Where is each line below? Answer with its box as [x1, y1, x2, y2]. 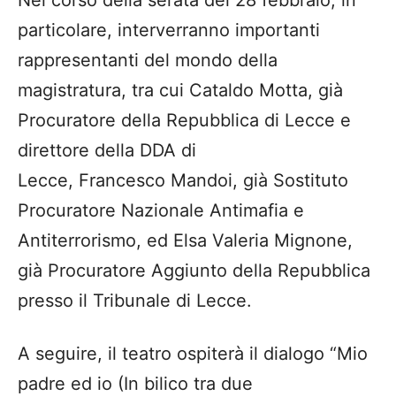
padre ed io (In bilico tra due [18, 372, 253, 394]
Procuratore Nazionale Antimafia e [18, 199, 304, 221]
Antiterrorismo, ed [18, 229, 173, 251]
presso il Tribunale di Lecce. [18, 289, 252, 311]
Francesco [79, 169, 171, 191]
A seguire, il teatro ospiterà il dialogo [18, 342, 330, 364]
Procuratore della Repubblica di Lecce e [18, 109, 351, 131]
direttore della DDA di [18, 139, 196, 161]
